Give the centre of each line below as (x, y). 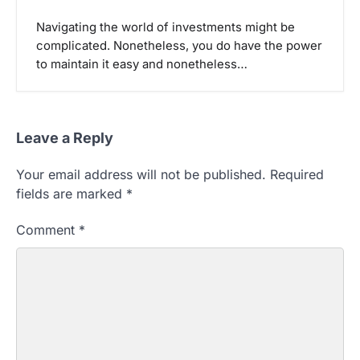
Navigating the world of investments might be (166, 28)
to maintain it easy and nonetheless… (142, 65)
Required (297, 174)
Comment (47, 229)
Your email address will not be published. (141, 174)
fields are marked (71, 193)
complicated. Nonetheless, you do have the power (179, 46)
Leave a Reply (65, 137)
